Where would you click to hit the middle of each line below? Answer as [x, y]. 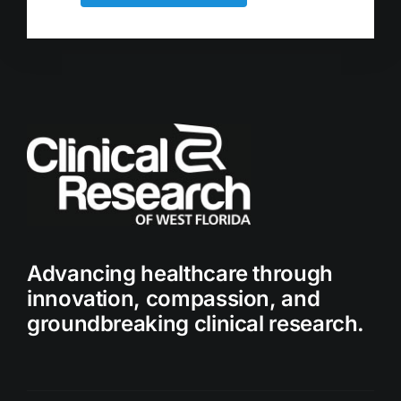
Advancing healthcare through [179, 273]
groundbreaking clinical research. [196, 323]
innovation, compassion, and [173, 298]
